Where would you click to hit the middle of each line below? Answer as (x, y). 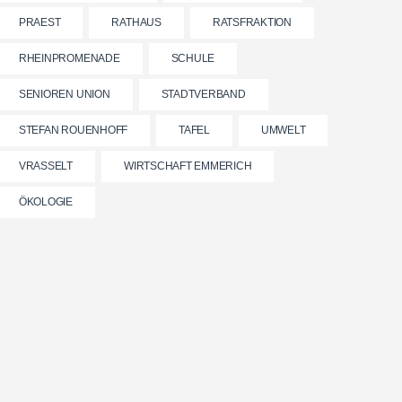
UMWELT (283, 130)
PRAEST (39, 22)
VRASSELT (45, 166)
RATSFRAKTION (252, 22)
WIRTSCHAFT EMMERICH (188, 166)
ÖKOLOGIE (45, 202)
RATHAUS (136, 22)
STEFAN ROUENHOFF (73, 130)
